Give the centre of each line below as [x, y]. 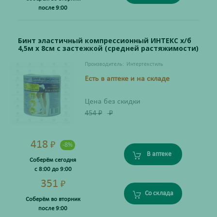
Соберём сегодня [53, 160]
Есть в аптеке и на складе [127, 79]
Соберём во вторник [53, 200]
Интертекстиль [145, 65]
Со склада [159, 193]
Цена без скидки [112, 102]
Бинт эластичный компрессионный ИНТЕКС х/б [105, 41]
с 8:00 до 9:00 [53, 170]
